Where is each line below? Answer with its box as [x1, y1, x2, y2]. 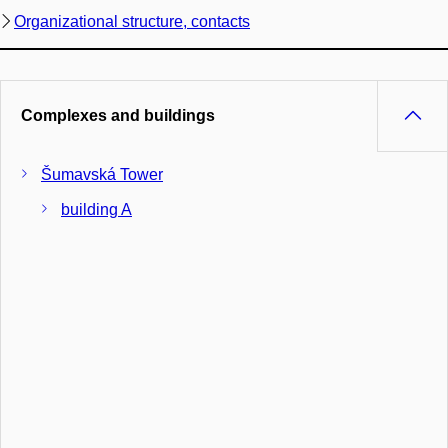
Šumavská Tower [41, 165, 163, 183]
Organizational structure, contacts [14, 12, 250, 30]
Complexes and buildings [21, 106, 215, 124]
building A [61, 200, 132, 218]
